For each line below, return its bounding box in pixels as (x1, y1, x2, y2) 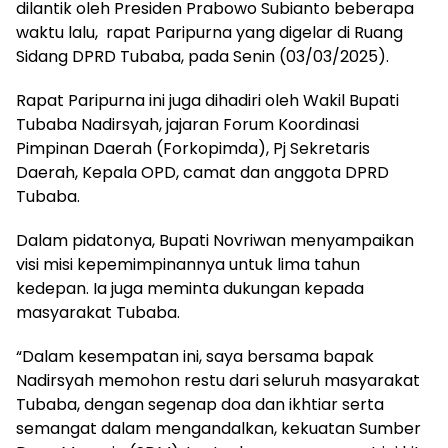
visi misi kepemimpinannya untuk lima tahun (16, 252, 360, 276)
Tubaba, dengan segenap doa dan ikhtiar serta (16, 392, 384, 416)
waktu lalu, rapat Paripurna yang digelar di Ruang (16, 20, 403, 44)
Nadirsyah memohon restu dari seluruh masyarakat (16, 368, 420, 392)
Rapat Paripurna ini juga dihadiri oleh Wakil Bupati (16, 88, 399, 112)
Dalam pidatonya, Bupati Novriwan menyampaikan (16, 228, 414, 252)
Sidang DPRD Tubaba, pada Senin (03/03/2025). (16, 44, 389, 68)
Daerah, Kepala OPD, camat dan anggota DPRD (16, 160, 389, 184)
